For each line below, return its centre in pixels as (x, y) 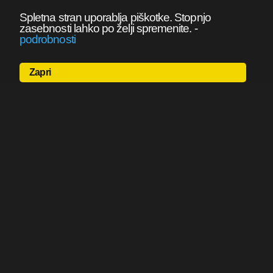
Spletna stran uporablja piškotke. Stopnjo (115, 17)
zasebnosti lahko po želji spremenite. (106, 28)
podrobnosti (48, 39)
